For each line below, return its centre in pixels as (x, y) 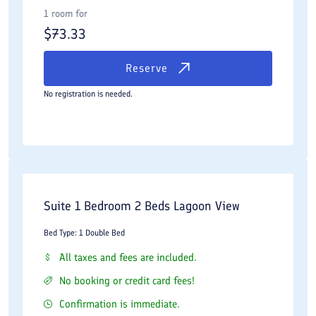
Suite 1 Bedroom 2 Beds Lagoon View (142, 206)
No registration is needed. (88, 93)
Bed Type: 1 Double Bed (84, 233)
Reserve (147, 68)
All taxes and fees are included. (128, 257)
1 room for (66, 13)
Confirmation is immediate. (120, 304)
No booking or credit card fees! (127, 281)
